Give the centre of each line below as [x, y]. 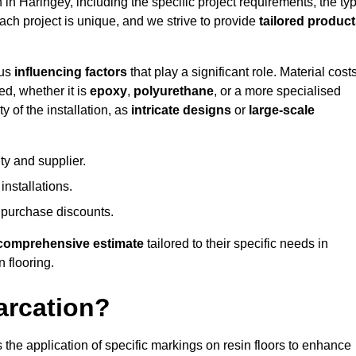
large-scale [282, 110]
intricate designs [181, 110]
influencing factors [71, 72]
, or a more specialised [277, 91]
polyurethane [174, 91]
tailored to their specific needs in [236, 244]
